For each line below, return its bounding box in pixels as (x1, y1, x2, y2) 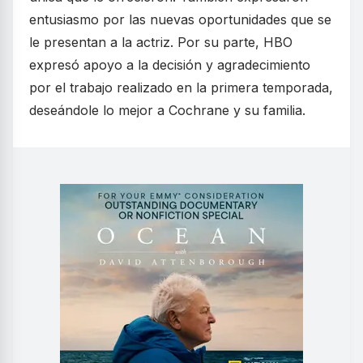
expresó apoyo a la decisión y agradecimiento (29, 57, 310, 74)
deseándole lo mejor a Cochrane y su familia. (29, 102, 305, 119)
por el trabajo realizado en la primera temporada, (29, 79, 333, 96)
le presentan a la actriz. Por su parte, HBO (29, 34, 293, 51)
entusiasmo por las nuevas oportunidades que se (29, 11, 331, 28)
